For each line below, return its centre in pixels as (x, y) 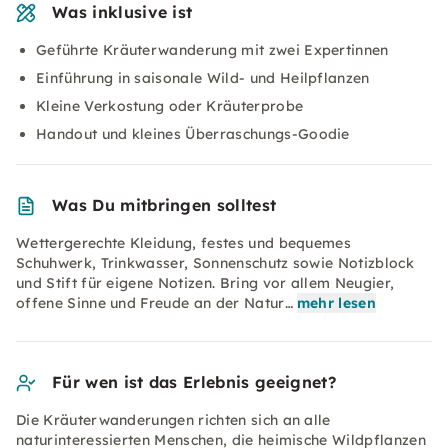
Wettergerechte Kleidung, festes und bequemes (184, 243)
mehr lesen (336, 303)
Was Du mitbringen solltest (164, 205)
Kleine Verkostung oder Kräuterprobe (170, 106)
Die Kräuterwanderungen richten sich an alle (173, 420)
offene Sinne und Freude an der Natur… (154, 303)
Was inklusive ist (122, 12)
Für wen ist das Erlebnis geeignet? (194, 382)
